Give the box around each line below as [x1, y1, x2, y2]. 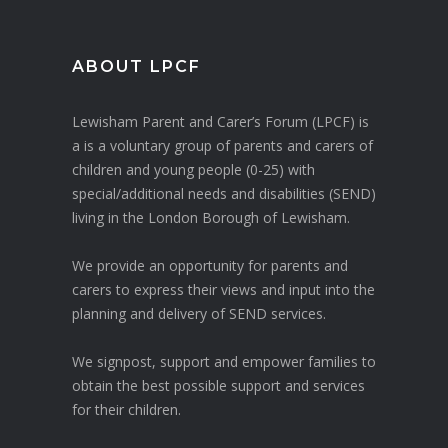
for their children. [71, 399, 181, 419]
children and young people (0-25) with [71, 159, 315, 179]
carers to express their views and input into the [71, 279, 375, 299]
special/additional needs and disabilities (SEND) [71, 183, 376, 203]
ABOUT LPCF [71, 56, 201, 76]
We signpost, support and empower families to [71, 351, 376, 371]
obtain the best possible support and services [71, 375, 365, 395]
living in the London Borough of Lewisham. [71, 207, 350, 227]
